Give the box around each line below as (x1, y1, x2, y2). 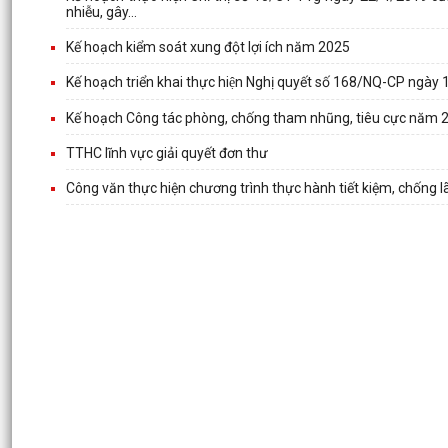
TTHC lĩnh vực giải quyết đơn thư (66, 145, 268, 162)
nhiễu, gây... (66, 4, 137, 21)
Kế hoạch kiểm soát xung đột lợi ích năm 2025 (66, 39, 350, 56)
